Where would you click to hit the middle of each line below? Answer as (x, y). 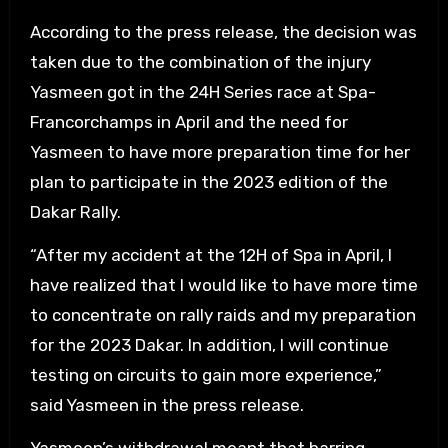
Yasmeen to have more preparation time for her (219, 152)
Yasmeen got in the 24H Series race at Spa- (202, 92)
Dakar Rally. (75, 212)
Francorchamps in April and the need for (188, 122)
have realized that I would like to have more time (223, 285)
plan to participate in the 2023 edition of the (208, 182)
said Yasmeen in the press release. (166, 405)
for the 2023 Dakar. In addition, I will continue (209, 345)
